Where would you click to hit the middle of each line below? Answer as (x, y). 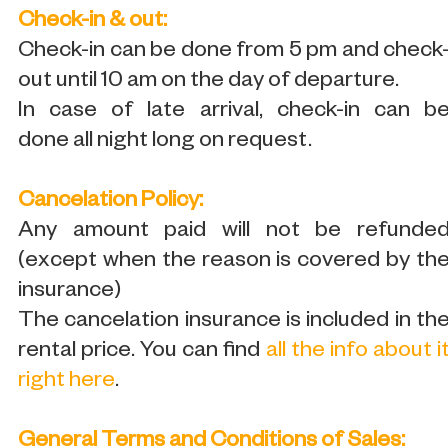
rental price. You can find (142, 352)
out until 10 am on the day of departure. (208, 82)
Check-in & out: (92, 22)
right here (66, 382)
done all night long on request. (165, 142)
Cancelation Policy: (110, 202)
